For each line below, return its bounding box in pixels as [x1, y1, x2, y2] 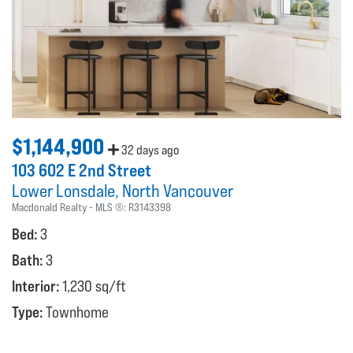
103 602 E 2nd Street [12, 159, 151, 180]
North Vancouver [122, 180, 233, 201]
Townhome [46, 303, 109, 321]
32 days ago [119, 142, 179, 158]
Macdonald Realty [12, 200, 87, 214]
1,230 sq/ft [62, 277, 126, 295]
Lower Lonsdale [12, 180, 115, 201]
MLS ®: [95, 200, 128, 214]
